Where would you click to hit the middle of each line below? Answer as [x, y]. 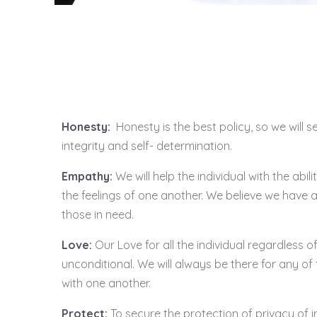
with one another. [106, 283]
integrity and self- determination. [151, 146]
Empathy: [87, 177]
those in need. [98, 215]
